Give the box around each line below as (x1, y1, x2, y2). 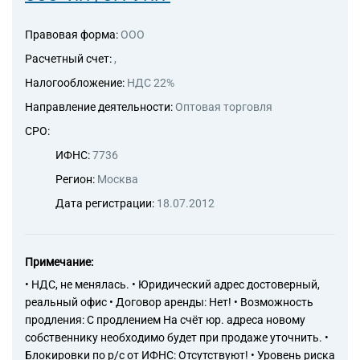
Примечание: (25, 256, 93, 268)
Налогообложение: (25, 76, 127, 89)
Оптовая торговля (175, 100, 272, 113)
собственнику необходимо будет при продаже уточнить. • (25, 331, 329, 344)
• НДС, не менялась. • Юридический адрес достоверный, (25, 278, 320, 291)
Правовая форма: (25, 28, 118, 41)
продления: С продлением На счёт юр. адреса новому (25, 313, 305, 326)
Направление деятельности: (25, 100, 175, 113)
